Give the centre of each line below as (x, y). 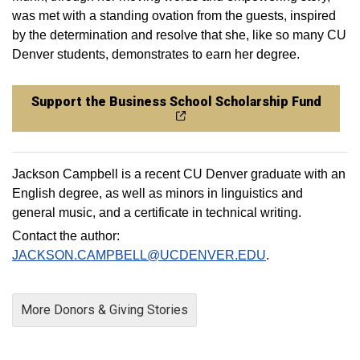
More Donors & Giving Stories (104, 309)
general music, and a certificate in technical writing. (157, 212)
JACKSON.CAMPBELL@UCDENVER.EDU (139, 255)
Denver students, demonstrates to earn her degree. (156, 54)
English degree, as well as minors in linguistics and (157, 193)
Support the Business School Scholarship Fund (176, 101)
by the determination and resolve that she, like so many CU (179, 35)
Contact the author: (66, 235)
